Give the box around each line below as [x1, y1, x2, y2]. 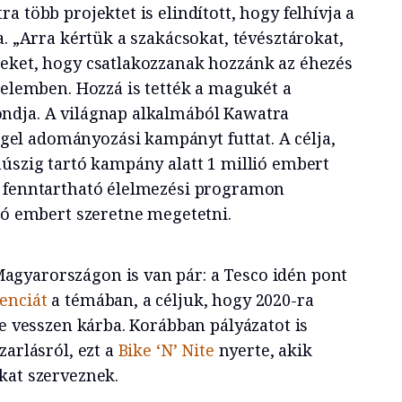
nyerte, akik [214, 338, 312, 361]
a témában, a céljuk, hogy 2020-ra [47, 288, 314, 310]
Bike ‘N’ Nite [118, 338, 214, 361]
